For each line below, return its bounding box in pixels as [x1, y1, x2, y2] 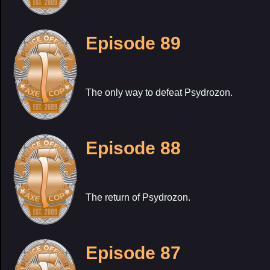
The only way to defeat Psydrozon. [86, 87, 233, 98]
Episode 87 [86, 243, 181, 263]
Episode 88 [86, 138, 181, 158]
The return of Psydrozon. [86, 192, 190, 202]
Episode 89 [86, 33, 181, 53]
